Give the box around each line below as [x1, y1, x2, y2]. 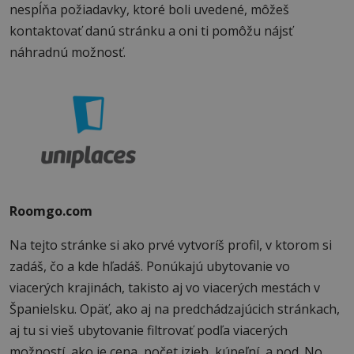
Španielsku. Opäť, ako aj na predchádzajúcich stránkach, [9, 299, 340, 318]
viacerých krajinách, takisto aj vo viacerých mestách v [9, 278, 320, 296]
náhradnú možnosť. [9, 43, 126, 62]
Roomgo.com [9, 201, 92, 220]
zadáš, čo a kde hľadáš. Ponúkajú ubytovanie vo [9, 257, 290, 275]
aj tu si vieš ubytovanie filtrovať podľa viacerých [9, 321, 288, 339]
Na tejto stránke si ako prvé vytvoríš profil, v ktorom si [9, 235, 332, 254]
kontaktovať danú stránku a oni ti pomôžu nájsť [9, 22, 293, 40]
